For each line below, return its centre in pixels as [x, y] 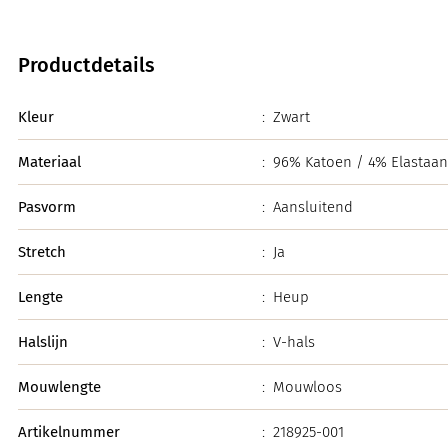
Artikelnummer [69, 431]
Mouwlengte [59, 386]
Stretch [42, 251]
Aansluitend [313, 206]
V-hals [294, 341]
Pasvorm [47, 206]
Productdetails [86, 64]
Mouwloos [307, 386]
